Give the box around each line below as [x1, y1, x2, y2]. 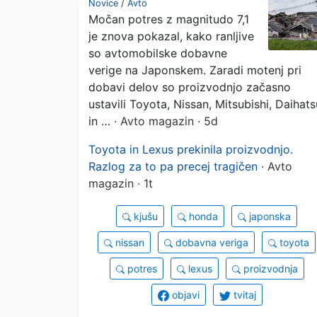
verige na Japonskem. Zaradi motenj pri [88, 63, 301, 77]
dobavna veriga [173, 236, 248, 248]
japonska [246, 210, 291, 222]
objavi [168, 289, 200, 301]
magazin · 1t [88, 176, 153, 190]
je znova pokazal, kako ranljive [88, 29, 254, 43]
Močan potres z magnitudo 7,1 [88, 12, 249, 26]
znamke [88, 13, 173, 43]
